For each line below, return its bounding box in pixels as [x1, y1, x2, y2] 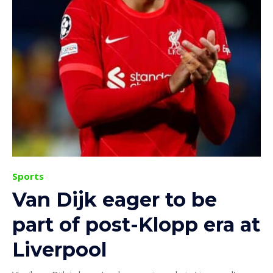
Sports [12, 169, 44, 182]
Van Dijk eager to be [12, 187, 217, 211]
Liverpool [12, 237, 107, 261]
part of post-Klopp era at [12, 212, 260, 236]
